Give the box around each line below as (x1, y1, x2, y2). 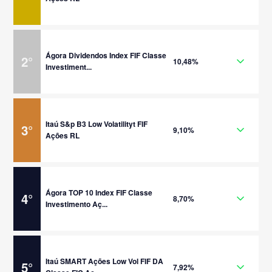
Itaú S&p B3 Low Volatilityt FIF (46, 118, 148, 129)
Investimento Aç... (46, 199, 108, 209)
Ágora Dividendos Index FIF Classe (46, 50, 167, 61)
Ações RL (46, 130, 80, 141)
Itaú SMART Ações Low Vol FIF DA (46, 256, 164, 267)
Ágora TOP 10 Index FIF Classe (46, 187, 153, 198)
